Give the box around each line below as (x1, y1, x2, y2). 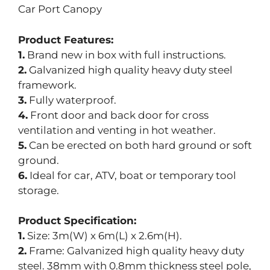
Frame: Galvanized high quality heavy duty (27, 245, 244, 257)
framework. (18, 78, 77, 91)
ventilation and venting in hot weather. (18, 124, 216, 136)
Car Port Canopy (18, 3, 102, 16)
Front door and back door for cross (28, 108, 209, 121)
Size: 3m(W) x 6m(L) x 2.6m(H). (25, 230, 182, 242)
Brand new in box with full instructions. (25, 48, 226, 61)
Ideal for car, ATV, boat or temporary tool (27, 169, 236, 181)
